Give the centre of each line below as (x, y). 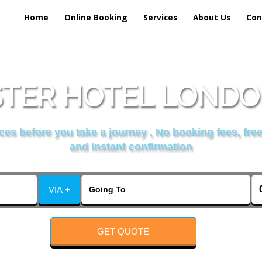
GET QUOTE (123, 231)
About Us (212, 17)
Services (160, 17)
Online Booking (96, 17)
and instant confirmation (131, 147)
